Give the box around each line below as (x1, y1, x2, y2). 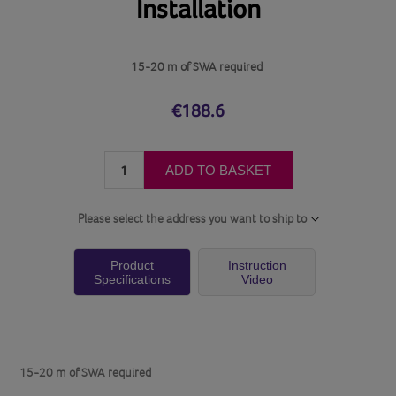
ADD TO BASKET (164, 162, 271, 178)
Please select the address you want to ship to (78, 210, 307, 225)
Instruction (227, 257, 286, 272)
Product (110, 257, 154, 272)
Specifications (93, 271, 171, 286)
